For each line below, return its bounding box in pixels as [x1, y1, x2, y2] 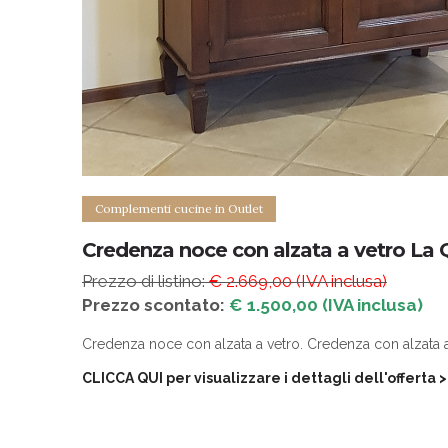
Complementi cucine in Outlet [95, 200, 263, 216]
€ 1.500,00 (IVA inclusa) [229, 294, 423, 315]
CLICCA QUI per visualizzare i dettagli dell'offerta [82, 369, 436, 386]
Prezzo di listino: [82, 270, 209, 291]
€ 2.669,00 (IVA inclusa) [209, 270, 387, 291]
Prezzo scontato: [82, 294, 229, 315]
